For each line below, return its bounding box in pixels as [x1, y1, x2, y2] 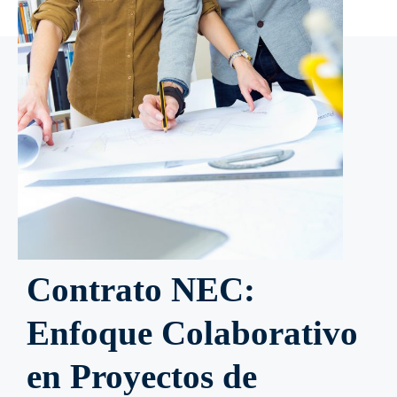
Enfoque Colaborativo [27, 314, 358, 352]
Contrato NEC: [27, 270, 255, 308]
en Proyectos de [27, 357, 257, 395]
